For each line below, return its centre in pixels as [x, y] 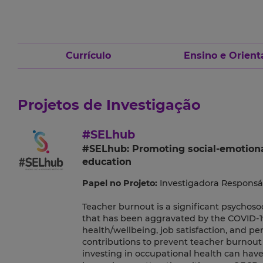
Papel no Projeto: [119, 183]
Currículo [88, 56]
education [107, 162]
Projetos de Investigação [109, 105]
